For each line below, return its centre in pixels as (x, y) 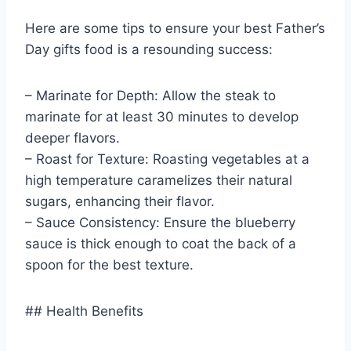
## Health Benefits (84, 311)
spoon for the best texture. (109, 264)
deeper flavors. (72, 138)
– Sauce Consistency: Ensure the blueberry (160, 222)
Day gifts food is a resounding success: (149, 49)
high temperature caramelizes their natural (159, 180)
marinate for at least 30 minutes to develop (162, 116)
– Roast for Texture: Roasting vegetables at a (167, 159)
